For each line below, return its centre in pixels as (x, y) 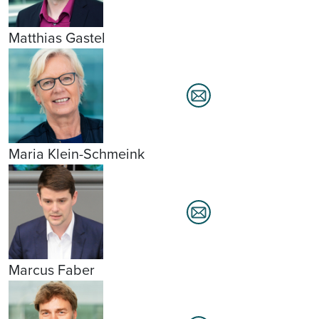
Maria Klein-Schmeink (77, 154)
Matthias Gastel (57, 37)
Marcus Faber (52, 270)
